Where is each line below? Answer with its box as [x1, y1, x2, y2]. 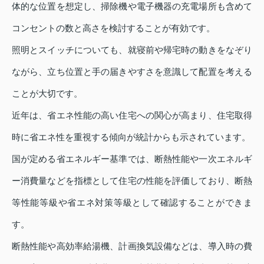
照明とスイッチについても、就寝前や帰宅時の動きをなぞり [12, 45, 252, 55]
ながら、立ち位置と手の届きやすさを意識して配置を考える [12, 67, 252, 77]
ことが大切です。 [12, 88, 82, 99]
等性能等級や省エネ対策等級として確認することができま [12, 197, 252, 208]
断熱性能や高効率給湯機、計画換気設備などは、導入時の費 [12, 241, 252, 252]
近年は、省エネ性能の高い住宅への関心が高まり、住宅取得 [12, 110, 252, 121]
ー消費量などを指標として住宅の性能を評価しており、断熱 [12, 176, 252, 186]
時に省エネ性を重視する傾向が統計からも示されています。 [12, 132, 250, 143]
